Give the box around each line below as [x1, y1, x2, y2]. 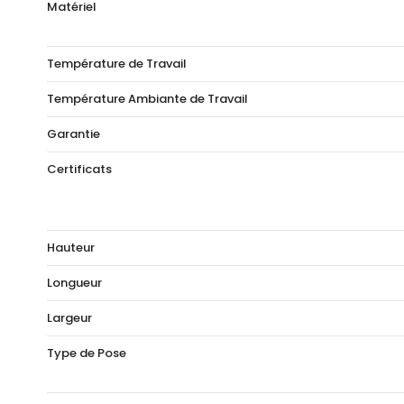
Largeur [47, 309, 92, 327]
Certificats [47, 161, 112, 179]
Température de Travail [47, 55, 187, 73]
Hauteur [47, 239, 95, 257]
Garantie [47, 125, 100, 143]
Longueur [47, 274, 102, 292]
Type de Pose [47, 344, 126, 363]
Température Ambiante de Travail [47, 90, 248, 108]
